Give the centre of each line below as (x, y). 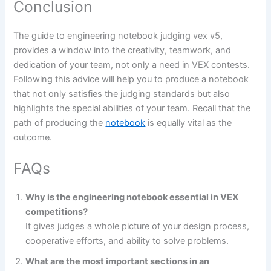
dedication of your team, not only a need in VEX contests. (132, 64)
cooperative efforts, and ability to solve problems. (127, 241)
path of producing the (60, 122)
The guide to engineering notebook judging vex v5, (118, 35)
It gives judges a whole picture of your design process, (138, 227)
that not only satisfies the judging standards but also (122, 93)
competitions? (57, 212)
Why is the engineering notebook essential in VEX (132, 198)
